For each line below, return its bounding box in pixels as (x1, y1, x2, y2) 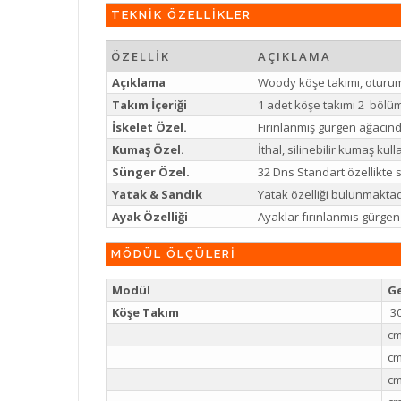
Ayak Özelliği (112, 208, 188, 225)
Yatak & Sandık (112, 185, 202, 202)
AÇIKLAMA (258, 47, 331, 64)
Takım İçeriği (112, 96, 187, 113)
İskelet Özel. (112, 118, 187, 135)
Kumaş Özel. (112, 141, 184, 158)
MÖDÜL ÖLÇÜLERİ (111, 246, 236, 260)
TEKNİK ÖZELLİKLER (111, 7, 252, 21)
